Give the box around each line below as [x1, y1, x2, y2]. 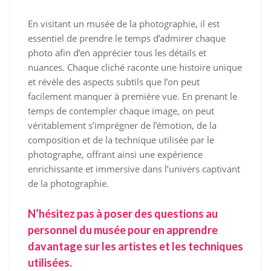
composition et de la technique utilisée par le [28, 134, 214, 146]
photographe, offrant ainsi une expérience [28, 148, 203, 160]
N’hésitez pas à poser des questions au [28, 207, 218, 220]
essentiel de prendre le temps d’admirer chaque [28, 32, 226, 44]
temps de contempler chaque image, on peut [28, 105, 214, 117]
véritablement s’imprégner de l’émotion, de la [28, 119, 217, 131]
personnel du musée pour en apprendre [28, 223, 218, 237]
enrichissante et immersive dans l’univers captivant [28, 163, 240, 175]
